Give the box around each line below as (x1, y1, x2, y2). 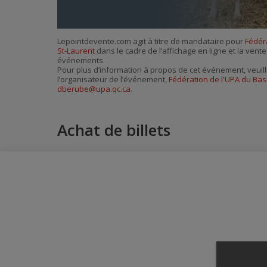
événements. (57, 55, 105, 66)
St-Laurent (57, 45, 95, 57)
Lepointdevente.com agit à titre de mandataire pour (57, 36, 245, 47)
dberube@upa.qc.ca (57, 83, 131, 95)
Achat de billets (57, 119, 170, 141)
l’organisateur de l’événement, (57, 74, 169, 85)
